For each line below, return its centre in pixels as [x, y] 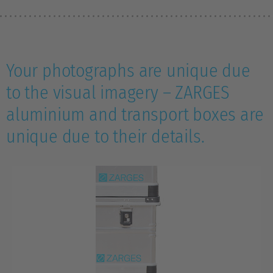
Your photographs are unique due [128, 71]
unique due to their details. [105, 136]
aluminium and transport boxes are [135, 115]
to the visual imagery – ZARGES [118, 93]
